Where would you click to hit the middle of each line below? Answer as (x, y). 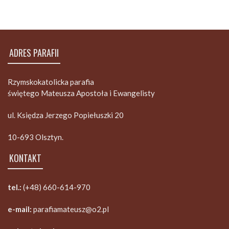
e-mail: (20, 209)
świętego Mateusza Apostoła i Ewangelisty (81, 93)
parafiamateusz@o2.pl (71, 209)
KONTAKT (25, 158)
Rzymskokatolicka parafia (51, 82)
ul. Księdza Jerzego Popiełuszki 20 (66, 115)
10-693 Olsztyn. (36, 137)
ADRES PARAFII (34, 53)
